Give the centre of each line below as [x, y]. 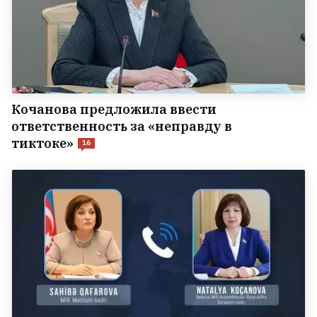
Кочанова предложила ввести [114, 109]
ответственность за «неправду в [122, 126]
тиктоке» [42, 143]
